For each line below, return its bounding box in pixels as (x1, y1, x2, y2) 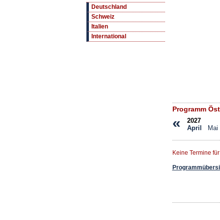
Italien (91, 23, 108, 30)
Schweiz (91, 13, 114, 21)
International (91, 33, 126, 40)
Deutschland (91, 3, 127, 11)
